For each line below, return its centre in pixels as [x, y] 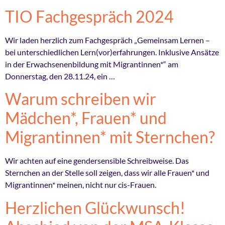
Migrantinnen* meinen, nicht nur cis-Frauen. [81, 185]
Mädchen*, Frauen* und [86, 118]
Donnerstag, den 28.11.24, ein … [60, 76]
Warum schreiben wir [81, 99]
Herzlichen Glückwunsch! [95, 207]
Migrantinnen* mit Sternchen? [110, 137]
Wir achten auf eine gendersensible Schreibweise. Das [97, 161]
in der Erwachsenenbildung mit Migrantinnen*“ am [92, 64]
